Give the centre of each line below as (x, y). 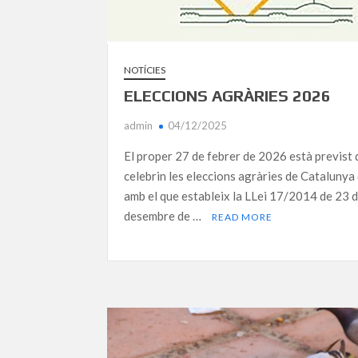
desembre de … (164, 216)
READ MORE (243, 217)
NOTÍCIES (145, 70)
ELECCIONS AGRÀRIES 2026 (228, 96)
